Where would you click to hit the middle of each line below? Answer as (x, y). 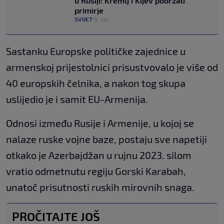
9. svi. (102, 19)
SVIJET (83, 19)
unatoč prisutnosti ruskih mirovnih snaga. (100, 187)
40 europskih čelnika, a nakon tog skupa (96, 83)
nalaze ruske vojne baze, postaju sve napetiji (106, 139)
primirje (89, 10)
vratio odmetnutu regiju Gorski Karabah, (96, 171)
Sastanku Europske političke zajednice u (96, 51)
